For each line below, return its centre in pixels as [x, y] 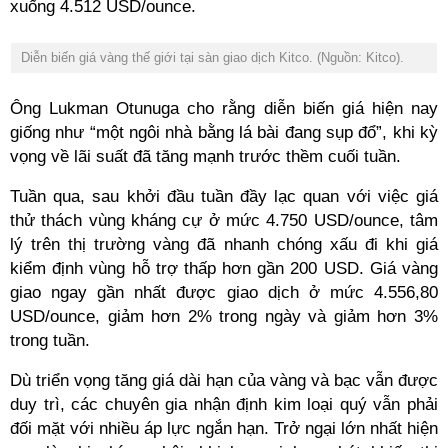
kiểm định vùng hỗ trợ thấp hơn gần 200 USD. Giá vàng [224, 268]
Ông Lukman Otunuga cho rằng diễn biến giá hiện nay [224, 108]
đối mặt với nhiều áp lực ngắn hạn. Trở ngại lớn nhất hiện [224, 428]
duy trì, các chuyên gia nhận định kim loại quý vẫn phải [224, 404]
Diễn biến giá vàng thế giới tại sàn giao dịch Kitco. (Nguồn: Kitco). [212, 57]
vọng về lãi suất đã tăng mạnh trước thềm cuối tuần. [205, 156]
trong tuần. [50, 340]
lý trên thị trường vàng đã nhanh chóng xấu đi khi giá [224, 244]
